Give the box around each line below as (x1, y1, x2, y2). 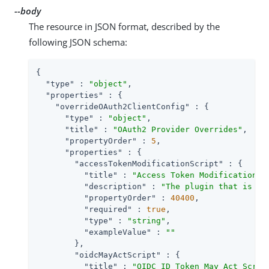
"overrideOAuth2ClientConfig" (55, 101, 190, 111)
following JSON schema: (29, 35, 127, 48)
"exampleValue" (84, 227, 151, 237)
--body (14, 4, 41, 17)
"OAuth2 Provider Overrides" (113, 124, 243, 134)
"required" (84, 204, 132, 214)
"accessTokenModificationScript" (74, 159, 223, 168)
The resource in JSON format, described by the (29, 20, 220, 32)
